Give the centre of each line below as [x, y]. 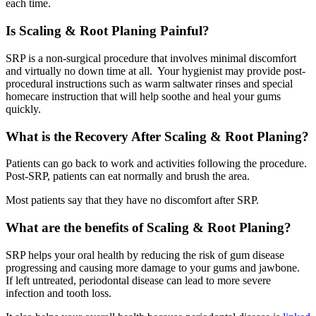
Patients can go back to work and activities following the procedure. [158, 164]
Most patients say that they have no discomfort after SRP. [132, 200]
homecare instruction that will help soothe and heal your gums [143, 96]
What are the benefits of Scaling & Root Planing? [148, 227]
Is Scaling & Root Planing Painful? [108, 31]
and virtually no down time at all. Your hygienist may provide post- [156, 71]
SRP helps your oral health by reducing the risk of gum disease [145, 255]
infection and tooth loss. [59, 293]
